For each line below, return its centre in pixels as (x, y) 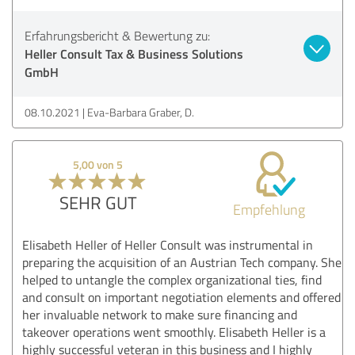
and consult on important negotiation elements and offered (181, 297)
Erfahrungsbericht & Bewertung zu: (117, 35)
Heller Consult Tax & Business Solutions (134, 53)
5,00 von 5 (98, 164)
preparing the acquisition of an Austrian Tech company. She (182, 262)
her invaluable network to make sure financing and (160, 314)
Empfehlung (269, 209)
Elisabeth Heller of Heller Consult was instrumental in (168, 244)
